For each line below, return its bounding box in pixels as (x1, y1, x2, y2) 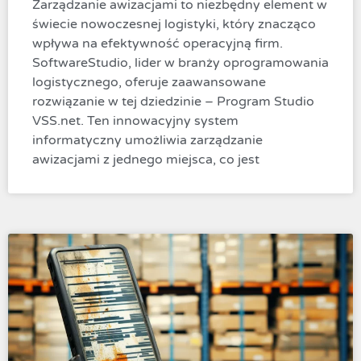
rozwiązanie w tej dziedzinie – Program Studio (32, 93, 314, 110)
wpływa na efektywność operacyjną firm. (32, 35, 283, 52)
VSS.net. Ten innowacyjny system (32, 113, 239, 130)
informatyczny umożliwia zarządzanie (32, 132, 263, 149)
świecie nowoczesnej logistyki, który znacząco (32, 16, 316, 33)
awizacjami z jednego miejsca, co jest (32, 151, 259, 168)
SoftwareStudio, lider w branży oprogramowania (32, 55, 329, 72)
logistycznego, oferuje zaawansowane (32, 74, 266, 91)
